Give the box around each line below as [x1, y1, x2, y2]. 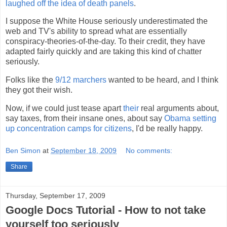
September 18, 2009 [51, 146, 117, 155]
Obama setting [164, 113, 216, 123]
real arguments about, [139, 103, 219, 112]
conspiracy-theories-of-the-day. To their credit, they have [6, 37, 205, 46]
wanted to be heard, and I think [106, 75, 218, 85]
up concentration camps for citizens [6, 124, 132, 133]
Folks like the [6, 75, 55, 85]
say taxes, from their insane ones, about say [6, 113, 164, 123]
